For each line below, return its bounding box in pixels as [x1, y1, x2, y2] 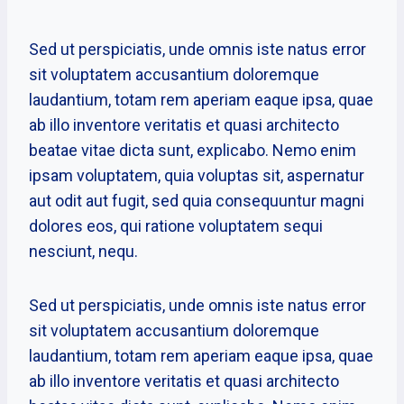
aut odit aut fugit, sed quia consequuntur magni [29, 191, 364, 211]
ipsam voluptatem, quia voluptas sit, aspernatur [29, 166, 364, 186]
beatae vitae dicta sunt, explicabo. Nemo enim [29, 141, 356, 161]
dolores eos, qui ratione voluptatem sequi [29, 216, 323, 236]
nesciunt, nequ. [29, 242, 138, 262]
